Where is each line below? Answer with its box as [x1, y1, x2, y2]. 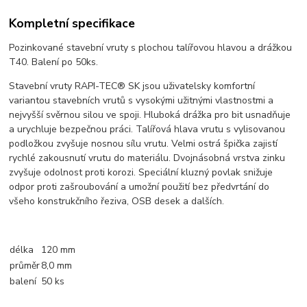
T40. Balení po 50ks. [9, 56, 99, 69]
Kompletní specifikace [9, 15, 136, 32]
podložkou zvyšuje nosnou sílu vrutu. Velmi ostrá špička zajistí [9, 137, 278, 151]
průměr [10, 259, 40, 273]
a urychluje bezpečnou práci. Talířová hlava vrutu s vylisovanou [9, 123, 286, 136]
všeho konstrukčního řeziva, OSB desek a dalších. [9, 195, 225, 208]
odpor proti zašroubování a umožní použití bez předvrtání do [9, 180, 270, 194]
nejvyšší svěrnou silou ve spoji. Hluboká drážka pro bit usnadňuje [9, 108, 291, 122]
